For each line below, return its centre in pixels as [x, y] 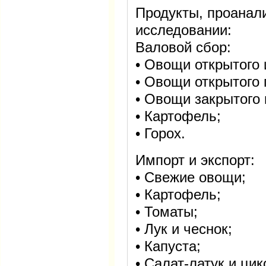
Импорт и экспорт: [195, 160]
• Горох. [160, 133]
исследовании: [183, 30]
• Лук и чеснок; [184, 229]
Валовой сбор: [183, 47]
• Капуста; [168, 246]
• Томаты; [167, 211]
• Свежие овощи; [191, 177]
